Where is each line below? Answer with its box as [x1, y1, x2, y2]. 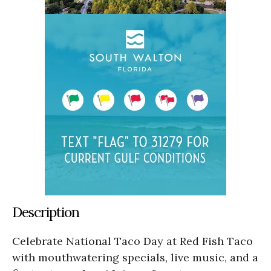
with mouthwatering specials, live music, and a [12, 250, 258, 264]
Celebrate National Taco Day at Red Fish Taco [12, 233, 253, 248]
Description [12, 203, 79, 221]
